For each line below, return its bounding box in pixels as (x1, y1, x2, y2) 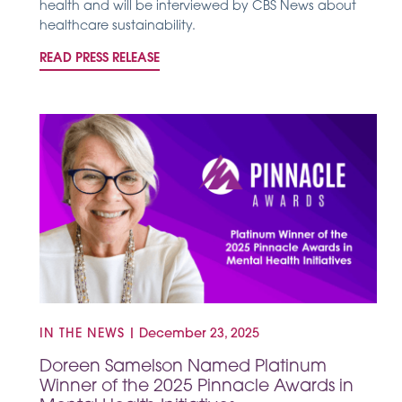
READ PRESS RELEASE (39, 51, 160, 66)
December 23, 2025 (139, 328, 259, 342)
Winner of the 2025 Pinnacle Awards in (39, 379, 354, 397)
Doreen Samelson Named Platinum (39, 359, 327, 377)
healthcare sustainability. (39, 19, 196, 33)
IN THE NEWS (39, 328, 125, 342)
